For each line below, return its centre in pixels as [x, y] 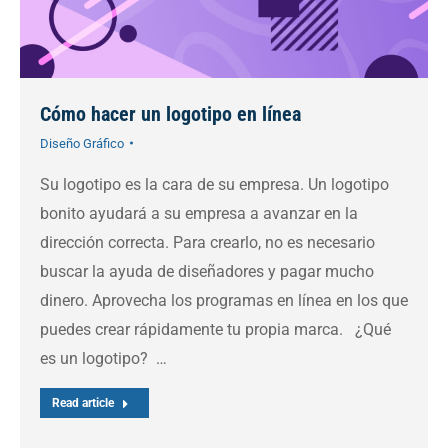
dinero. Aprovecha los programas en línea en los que [224, 300]
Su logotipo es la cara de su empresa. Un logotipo [214, 184]
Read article [83, 402]
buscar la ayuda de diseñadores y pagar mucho [207, 271]
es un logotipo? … [103, 358]
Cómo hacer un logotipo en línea [170, 113]
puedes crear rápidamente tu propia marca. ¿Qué [215, 329]
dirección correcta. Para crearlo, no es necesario [207, 242]
